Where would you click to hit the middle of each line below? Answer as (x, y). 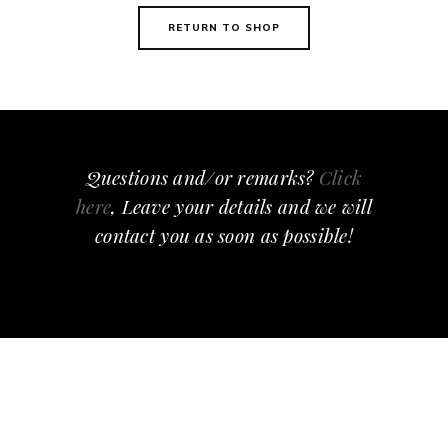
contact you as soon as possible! (224, 235)
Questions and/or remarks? (202, 177)
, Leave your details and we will (242, 206)
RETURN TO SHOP (224, 27)
